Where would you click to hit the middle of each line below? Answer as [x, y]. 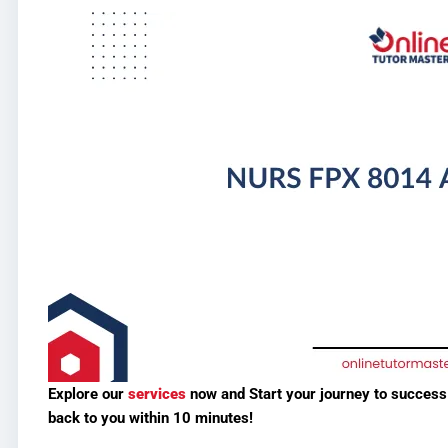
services [156, 394]
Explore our [87, 394]
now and [219, 394]
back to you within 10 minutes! [150, 418]
